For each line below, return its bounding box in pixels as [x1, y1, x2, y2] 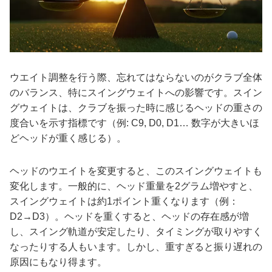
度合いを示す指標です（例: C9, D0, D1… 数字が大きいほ [10, 117, 259, 128]
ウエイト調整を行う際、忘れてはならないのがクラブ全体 [10, 72, 262, 83]
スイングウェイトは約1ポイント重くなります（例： [10, 195, 239, 206]
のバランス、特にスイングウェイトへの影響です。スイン [10, 87, 262, 98]
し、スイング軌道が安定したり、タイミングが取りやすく [10, 226, 262, 237]
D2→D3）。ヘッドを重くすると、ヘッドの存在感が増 [10, 211, 249, 222]
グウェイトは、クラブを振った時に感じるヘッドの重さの [10, 102, 262, 113]
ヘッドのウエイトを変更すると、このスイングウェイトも [10, 165, 262, 176]
